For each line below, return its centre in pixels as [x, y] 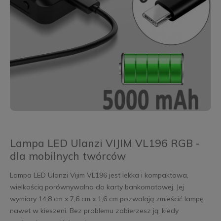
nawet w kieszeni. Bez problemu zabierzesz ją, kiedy [94, 211]
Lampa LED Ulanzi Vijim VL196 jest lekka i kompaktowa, [99, 175]
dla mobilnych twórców [68, 156]
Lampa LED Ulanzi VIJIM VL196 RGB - [105, 143]
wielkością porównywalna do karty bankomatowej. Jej [97, 187]
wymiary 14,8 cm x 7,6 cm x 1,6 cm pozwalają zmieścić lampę [107, 199]
